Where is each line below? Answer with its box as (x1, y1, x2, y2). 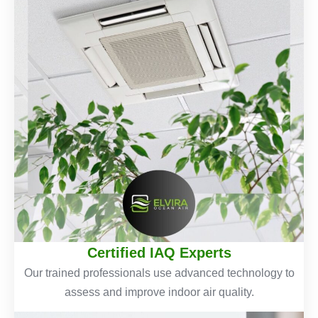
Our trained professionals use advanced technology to (23, 266, 295, 279)
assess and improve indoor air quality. (64, 285, 254, 298)
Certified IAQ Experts (87, 244, 231, 261)
